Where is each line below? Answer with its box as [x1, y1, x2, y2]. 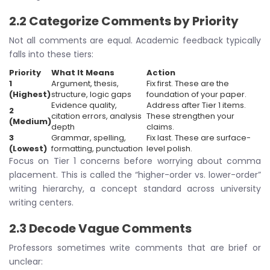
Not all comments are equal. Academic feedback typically [9, 34, 261, 46]
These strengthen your [146, 110, 234, 122]
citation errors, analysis [51, 110, 142, 122]
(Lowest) [9, 143, 47, 154]
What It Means [51, 67, 115, 78]
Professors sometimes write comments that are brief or [9, 242, 261, 254]
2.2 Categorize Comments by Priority [9, 13, 239, 30]
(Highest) [9, 89, 51, 100]
